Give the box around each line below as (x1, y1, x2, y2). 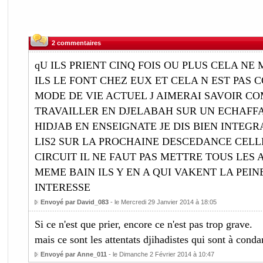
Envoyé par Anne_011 (40, 251, 107, 258)
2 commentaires (51, 39, 101, 46)
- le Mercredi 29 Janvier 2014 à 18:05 (108, 198, 217, 205)
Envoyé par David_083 (40, 198, 109, 205)
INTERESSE (34, 181, 90, 193)
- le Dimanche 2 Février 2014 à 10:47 (106, 251, 214, 258)
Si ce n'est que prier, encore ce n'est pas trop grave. (34, 218, 252, 230)
